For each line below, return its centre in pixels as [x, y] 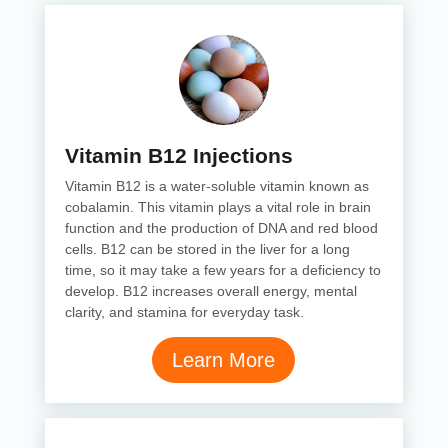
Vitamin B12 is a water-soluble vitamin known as [216, 186]
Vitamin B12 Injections [178, 155]
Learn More [224, 360]
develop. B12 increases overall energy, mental [210, 291]
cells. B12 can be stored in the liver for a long [207, 249]
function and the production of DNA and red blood [221, 228]
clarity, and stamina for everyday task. [184, 312]
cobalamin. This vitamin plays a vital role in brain [217, 207]
